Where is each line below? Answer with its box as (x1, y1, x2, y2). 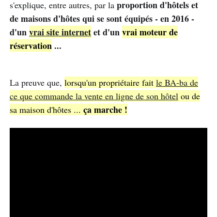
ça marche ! (83, 103, 127, 116)
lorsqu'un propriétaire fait (64, 77, 156, 88)
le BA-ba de (156, 77, 198, 88)
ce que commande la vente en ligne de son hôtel (10, 90, 178, 102)
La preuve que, (10, 77, 64, 88)
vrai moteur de (122, 26, 178, 38)
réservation (10, 39, 52, 52)
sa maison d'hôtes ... (10, 104, 83, 115)
